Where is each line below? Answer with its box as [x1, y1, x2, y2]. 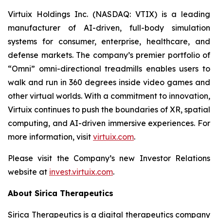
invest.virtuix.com [49, 167, 113, 177]
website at [8, 167, 49, 177]
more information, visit [8, 132, 93, 142]
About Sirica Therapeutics [8, 188, 113, 198]
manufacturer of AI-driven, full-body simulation [8, 23, 210, 33]
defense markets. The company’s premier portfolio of [8, 50, 210, 60]
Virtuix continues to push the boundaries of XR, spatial [8, 105, 210, 114]
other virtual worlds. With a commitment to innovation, [8, 91, 210, 101]
